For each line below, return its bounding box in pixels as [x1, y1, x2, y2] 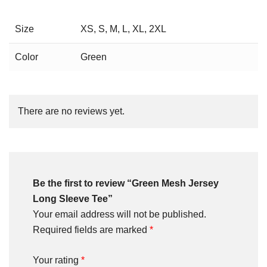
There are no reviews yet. [18, 105, 125, 116]
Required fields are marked [33, 224, 150, 235]
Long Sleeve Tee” [33, 193, 113, 204]
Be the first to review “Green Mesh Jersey [33, 178, 219, 188]
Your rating [33, 254, 81, 265]
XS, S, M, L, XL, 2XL [80, 23, 166, 34]
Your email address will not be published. [33, 209, 206, 219]
